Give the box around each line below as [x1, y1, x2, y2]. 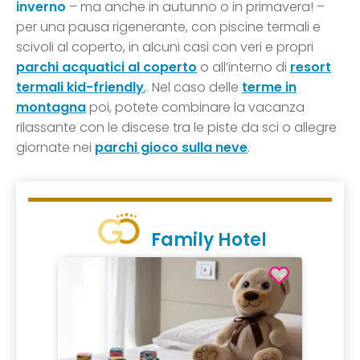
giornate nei [16, 138, 95, 157]
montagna [16, 98, 86, 117]
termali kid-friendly [16, 78, 144, 97]
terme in [242, 78, 297, 97]
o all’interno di [197, 58, 290, 77]
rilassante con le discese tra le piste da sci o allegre [16, 118, 337, 137]
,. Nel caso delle [144, 78, 242, 97]
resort [290, 58, 331, 77]
